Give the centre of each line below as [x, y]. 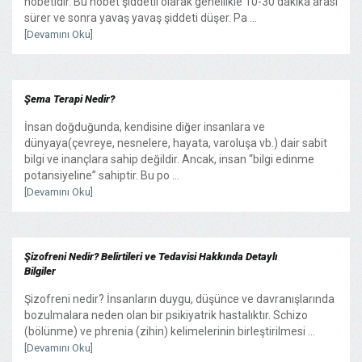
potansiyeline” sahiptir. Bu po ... [102, 175]
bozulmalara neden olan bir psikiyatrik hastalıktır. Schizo [166, 315]
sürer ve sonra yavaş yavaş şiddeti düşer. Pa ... [141, 17]
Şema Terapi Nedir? [69, 99]
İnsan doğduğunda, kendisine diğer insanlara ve [145, 126]
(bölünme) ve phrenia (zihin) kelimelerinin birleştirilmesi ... [170, 331]
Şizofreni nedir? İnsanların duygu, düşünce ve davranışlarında [179, 299]
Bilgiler [40, 271]
